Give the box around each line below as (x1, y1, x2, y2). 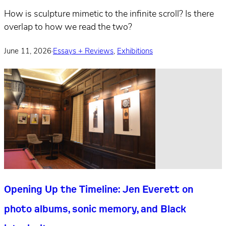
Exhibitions (117, 47, 153, 55)
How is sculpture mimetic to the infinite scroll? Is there (4, 10, 214, 19)
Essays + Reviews (53, 47, 114, 55)
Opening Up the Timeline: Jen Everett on (4, 182, 193, 195)
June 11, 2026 (4, 47, 51, 55)
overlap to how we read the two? (4, 23, 132, 32)
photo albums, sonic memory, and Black (4, 202, 186, 215)
